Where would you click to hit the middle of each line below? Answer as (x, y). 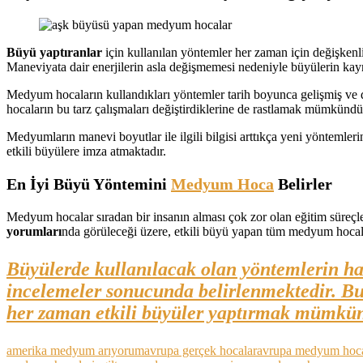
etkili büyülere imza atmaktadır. (86, 151)
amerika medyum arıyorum (75, 350)
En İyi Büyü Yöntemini (89, 184)
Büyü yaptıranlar (54, 52)
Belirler (303, 184)
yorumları (34, 231)
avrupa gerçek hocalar (201, 350)
